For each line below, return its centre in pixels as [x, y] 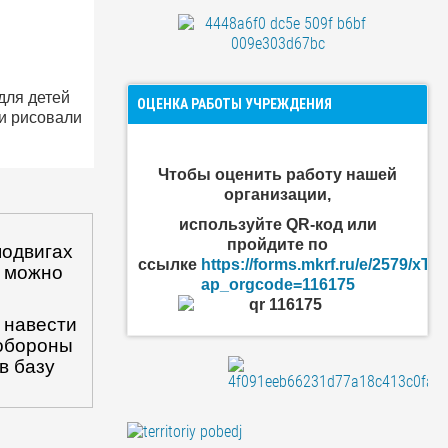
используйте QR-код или [277, 224]
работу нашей [342, 174]
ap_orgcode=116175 [277, 284]
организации [276, 194]
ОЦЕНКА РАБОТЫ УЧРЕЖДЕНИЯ [235, 104]
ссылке [170, 264]
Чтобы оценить [222, 174]
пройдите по [278, 244]
